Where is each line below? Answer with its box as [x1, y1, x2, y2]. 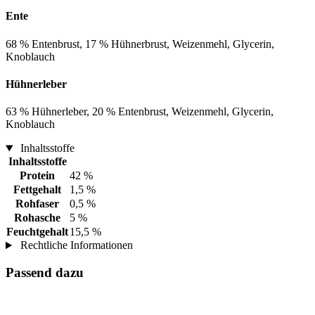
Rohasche [14, 212, 60, 224]
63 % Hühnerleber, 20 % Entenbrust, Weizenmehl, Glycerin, [6, 105, 274, 118]
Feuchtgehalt [6, 226, 68, 238]
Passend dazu [6, 264, 84, 280]
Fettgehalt [13, 184, 61, 196]
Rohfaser [15, 198, 59, 210]
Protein [20, 169, 55, 182]
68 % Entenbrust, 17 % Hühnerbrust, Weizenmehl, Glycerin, [6, 37, 274, 50]
